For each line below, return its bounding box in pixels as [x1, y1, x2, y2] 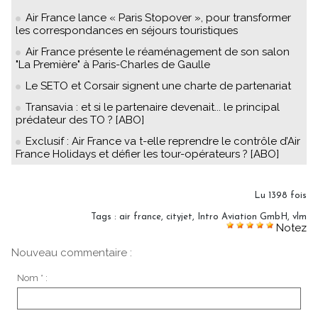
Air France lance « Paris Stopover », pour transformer [26, 11, 291, 24]
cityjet [166, 212, 192, 221]
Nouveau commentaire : [11, 246, 132, 259]
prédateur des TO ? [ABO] [16, 114, 144, 126]
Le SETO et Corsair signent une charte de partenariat [26, 79, 291, 92]
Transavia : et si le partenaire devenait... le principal [26, 101, 280, 114]
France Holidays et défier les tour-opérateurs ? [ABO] [16, 148, 279, 160]
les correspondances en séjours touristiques [16, 24, 238, 37]
